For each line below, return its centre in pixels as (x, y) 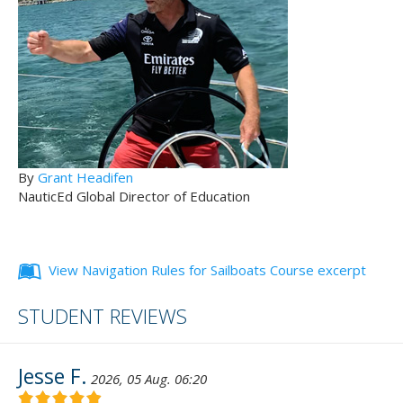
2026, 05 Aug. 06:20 (149, 379)
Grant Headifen (85, 178)
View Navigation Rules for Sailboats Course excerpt (207, 270)
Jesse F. (53, 376)
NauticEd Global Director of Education (134, 197)
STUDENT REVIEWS (103, 316)
